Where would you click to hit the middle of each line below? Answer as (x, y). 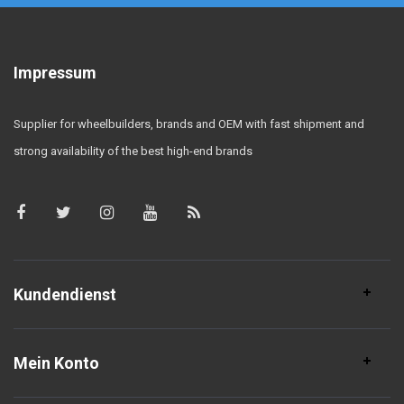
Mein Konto (56, 363)
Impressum (55, 73)
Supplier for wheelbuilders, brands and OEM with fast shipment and (189, 124)
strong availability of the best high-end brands (133, 151)
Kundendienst (65, 294)
